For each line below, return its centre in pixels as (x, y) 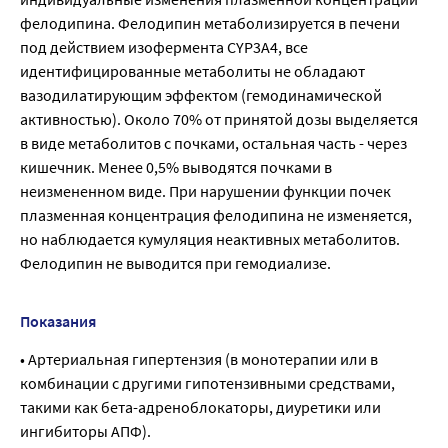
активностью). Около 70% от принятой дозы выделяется (219, 119)
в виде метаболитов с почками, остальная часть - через (213, 143)
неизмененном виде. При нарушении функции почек (205, 191)
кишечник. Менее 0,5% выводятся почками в (176, 167)
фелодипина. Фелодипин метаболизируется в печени (210, 23)
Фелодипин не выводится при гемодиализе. (175, 263)
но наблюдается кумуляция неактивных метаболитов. (210, 239)
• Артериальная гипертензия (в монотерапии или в (199, 359)
